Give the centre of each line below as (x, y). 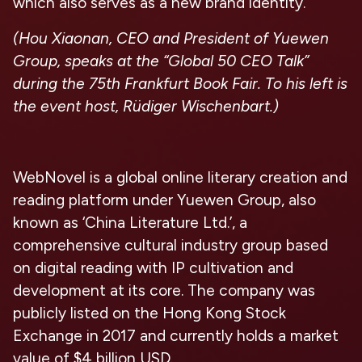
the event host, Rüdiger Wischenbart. (143, 107)
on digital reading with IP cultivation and (153, 268)
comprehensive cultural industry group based (170, 246)
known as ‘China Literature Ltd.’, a (130, 223)
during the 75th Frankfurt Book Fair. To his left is (180, 84)
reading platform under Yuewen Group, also (164, 200)
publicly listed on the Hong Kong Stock (149, 314)
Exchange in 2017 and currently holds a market (176, 336)
